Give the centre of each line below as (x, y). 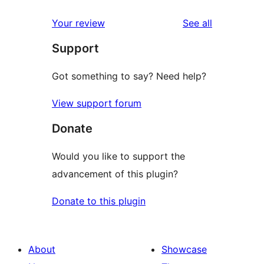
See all (197, 23)
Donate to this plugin (99, 201)
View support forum (97, 103)
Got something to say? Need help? (129, 76)
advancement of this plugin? (115, 174)
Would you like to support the (118, 156)
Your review (78, 23)
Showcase (184, 249)
